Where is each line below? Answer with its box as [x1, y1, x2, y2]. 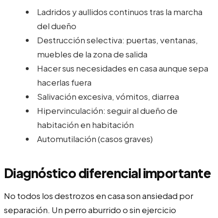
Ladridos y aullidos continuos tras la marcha [37, 6, 202, 17]
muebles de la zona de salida [37, 48, 147, 59]
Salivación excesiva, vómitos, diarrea [37, 91, 179, 102]
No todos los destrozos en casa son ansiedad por [4, 190, 193, 201]
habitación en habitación [37, 119, 134, 130]
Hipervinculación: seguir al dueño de [37, 105, 178, 116]
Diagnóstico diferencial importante [4, 164, 211, 181]
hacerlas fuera [37, 76, 91, 88]
